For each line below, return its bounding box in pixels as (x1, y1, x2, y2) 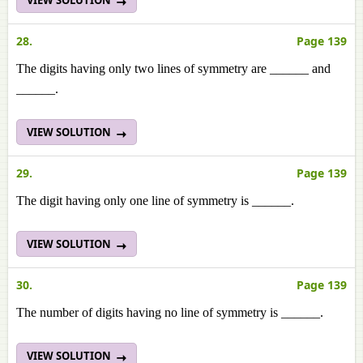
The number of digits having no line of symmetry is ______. (16, 305, 323, 319)
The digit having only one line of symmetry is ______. (16, 194, 294, 207)
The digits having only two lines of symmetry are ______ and (16, 62, 331, 75)
